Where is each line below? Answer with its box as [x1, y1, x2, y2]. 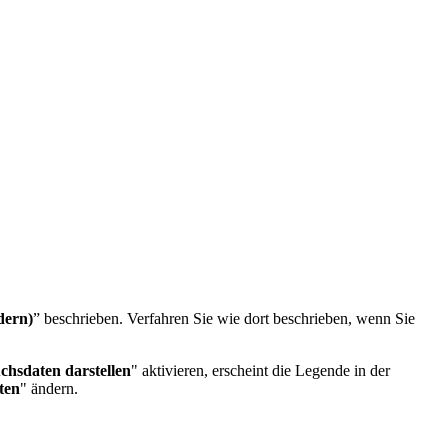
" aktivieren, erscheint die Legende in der [131, 361, 390, 379]
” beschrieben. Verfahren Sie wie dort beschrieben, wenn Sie [33, 309, 415, 327]
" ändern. [20, 379, 78, 397]
